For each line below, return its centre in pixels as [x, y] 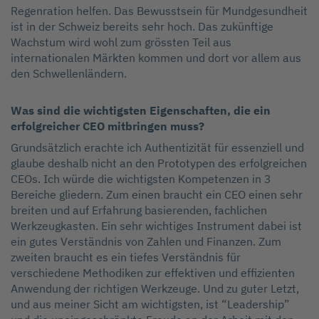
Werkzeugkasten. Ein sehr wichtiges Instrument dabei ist [156, 226]
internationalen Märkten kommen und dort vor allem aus [156, 58]
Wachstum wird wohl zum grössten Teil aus [121, 42]
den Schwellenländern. [69, 74]
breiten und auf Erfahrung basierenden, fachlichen [139, 210]
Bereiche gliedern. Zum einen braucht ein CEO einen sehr [157, 195]
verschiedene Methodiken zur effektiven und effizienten [153, 273]
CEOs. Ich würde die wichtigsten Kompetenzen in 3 [141, 179]
